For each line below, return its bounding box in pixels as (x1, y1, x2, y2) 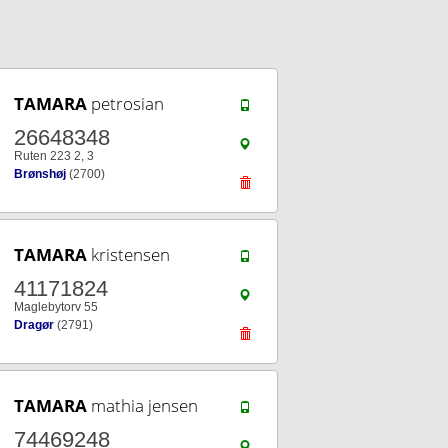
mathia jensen (87, 394, 198, 417)
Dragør (14, 318, 54, 332)
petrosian (87, 92, 164, 115)
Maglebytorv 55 (14, 300, 98, 314)
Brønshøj (14, 167, 66, 181)
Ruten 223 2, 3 (14, 149, 94, 163)
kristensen (87, 243, 170, 266)
